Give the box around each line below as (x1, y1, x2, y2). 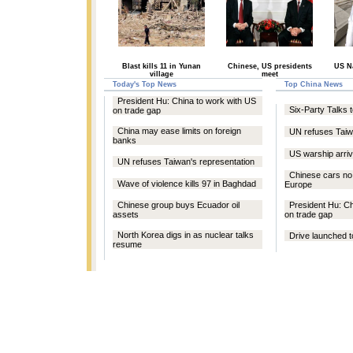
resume (113, 240, 142, 249)
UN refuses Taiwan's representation (117, 157, 255, 166)
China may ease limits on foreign (117, 126, 241, 136)
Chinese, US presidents (227, 62, 312, 70)
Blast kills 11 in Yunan (122, 62, 201, 70)
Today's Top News (113, 80, 176, 88)
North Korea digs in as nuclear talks (117, 230, 254, 240)
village (150, 70, 173, 78)
